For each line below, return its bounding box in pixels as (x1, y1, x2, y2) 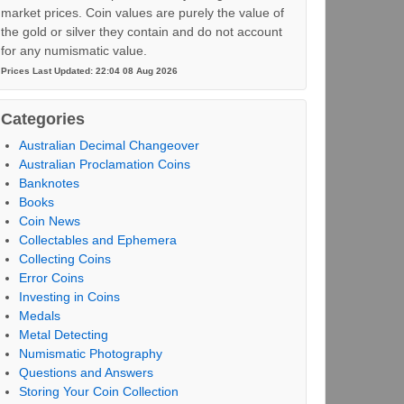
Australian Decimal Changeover (18, 138, 199, 152)
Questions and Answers (18, 365, 153, 380)
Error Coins (18, 271, 84, 285)
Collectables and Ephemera (18, 233, 177, 247)
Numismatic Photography (18, 346, 162, 361)
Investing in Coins (18, 289, 120, 304)
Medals (18, 308, 60, 323)
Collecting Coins (18, 252, 111, 266)
